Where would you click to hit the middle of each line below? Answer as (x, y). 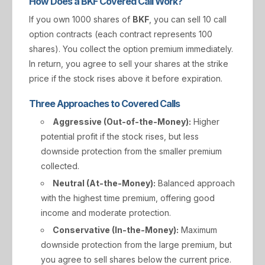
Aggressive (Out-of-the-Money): (122, 122)
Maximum (198, 230)
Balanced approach (195, 183)
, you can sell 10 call (188, 19)
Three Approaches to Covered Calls (104, 104)
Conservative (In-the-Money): (116, 230)
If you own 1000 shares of (81, 19)
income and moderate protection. (106, 213)
